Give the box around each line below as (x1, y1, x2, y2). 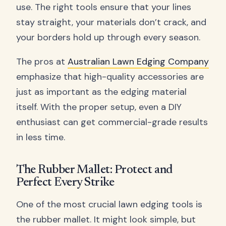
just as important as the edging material (16, 85, 187, 98)
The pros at (16, 55, 68, 68)
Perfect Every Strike (16, 177, 115, 189)
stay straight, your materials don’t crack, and (16, 16, 206, 28)
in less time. (16, 131, 65, 143)
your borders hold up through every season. (16, 31, 200, 43)
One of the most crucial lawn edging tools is (16, 198, 202, 210)
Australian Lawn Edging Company (68, 55, 209, 68)
